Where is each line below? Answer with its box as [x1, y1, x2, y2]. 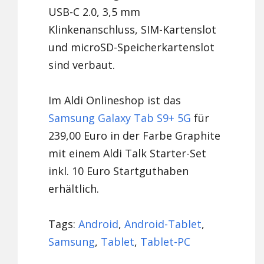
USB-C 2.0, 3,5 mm [48, 5, 141, 19]
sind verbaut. [48, 58, 115, 72]
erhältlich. [48, 181, 100, 196]
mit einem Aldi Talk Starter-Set [48, 146, 207, 161]
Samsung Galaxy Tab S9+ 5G [48, 111, 192, 126]
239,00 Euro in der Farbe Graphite [48, 128, 221, 143]
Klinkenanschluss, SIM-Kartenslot [48, 22, 217, 37]
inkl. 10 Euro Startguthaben [48, 164, 189, 179]
